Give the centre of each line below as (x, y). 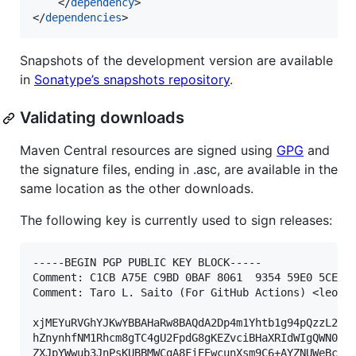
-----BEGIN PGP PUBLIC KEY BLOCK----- (147, 263)
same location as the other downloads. (137, 189)
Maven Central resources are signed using (148, 151)
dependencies (83, 18)
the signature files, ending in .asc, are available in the (179, 170)
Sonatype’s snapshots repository (132, 80)
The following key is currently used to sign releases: (176, 221)
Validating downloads (102, 118)
